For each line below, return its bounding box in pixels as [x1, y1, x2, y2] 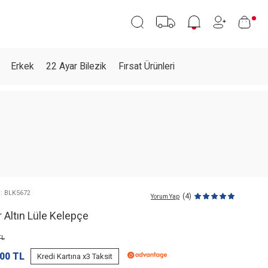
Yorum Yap [151, 193, 179, 200]
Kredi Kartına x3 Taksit [37, 252, 112, 261]
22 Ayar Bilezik [46, 61, 106, 72]
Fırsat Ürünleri [118, 61, 175, 72]
